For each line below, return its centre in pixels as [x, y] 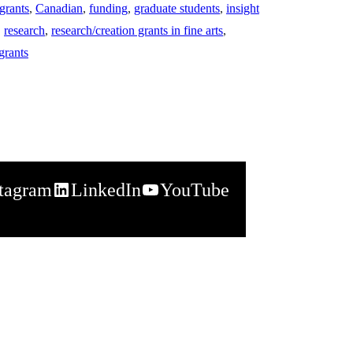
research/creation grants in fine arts [137, 30]
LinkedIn [106, 190]
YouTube [195, 190]
